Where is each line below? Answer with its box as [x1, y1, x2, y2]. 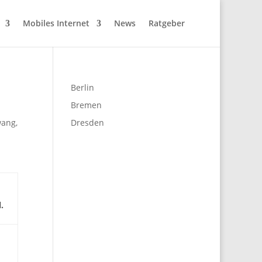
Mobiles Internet [23, 18, 89, 29]
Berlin [70, 82, 94, 93]
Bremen [70, 99, 102, 111]
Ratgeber [149, 18, 185, 29]
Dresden [70, 117, 104, 128]
